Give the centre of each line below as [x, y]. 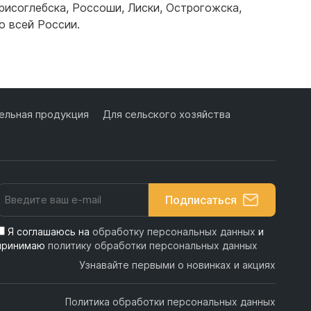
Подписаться [201, 200]
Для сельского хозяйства [166, 115]
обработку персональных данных [174, 232]
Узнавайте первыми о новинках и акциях [177, 265]
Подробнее [176, 46]
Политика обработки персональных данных [170, 302]
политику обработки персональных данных [152, 246]
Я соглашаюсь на [50, 232]
